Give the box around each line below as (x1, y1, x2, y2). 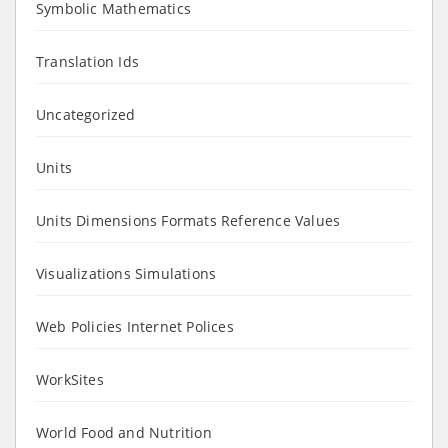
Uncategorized (36, 104, 136, 124)
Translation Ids (36, 51, 139, 71)
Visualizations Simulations (36, 263, 217, 283)
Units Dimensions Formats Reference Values (36, 210, 341, 230)
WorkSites (36, 369, 104, 389)
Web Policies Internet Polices (36, 316, 234, 336)
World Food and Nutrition (36, 422, 212, 442)
